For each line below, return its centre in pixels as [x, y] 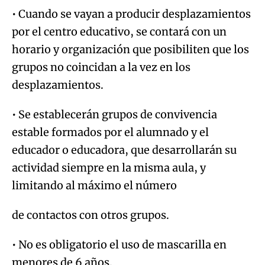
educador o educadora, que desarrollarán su [124, 150]
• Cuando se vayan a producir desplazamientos [131, 14]
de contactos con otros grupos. [91, 215]
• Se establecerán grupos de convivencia [114, 114]
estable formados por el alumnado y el [110, 132]
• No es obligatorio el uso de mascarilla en [119, 244]
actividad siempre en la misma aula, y [109, 167]
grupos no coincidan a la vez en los [101, 67]
